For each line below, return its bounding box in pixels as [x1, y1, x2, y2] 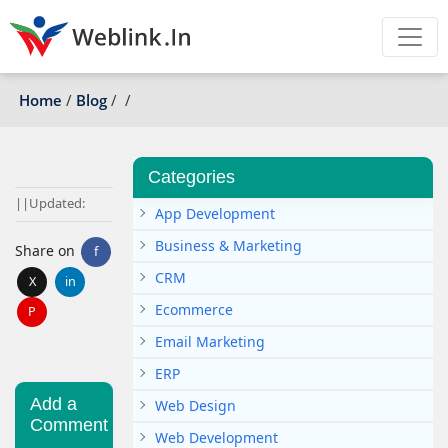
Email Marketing [151, 332, 265, 351]
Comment [30, 415, 108, 435]
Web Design [151, 396, 236, 415]
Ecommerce [151, 300, 233, 319]
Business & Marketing [151, 236, 302, 255]
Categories [148, 167, 235, 187]
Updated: [29, 194, 85, 212]
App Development [151, 204, 275, 223]
